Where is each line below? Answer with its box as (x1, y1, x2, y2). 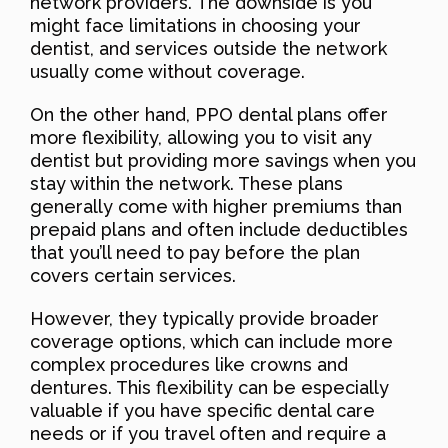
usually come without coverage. (30, 60, 305, 82)
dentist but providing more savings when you (30, 149, 416, 171)
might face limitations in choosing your (30, 14, 361, 36)
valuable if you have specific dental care (30, 399, 375, 421)
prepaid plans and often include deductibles (30, 218, 408, 240)
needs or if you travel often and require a (30, 422, 386, 444)
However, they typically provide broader (30, 307, 379, 329)
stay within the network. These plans (30, 172, 343, 194)
